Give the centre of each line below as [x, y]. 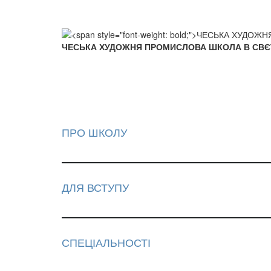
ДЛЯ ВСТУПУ [95, 187]
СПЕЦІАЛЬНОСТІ [106, 242]
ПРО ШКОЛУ [94, 132]
